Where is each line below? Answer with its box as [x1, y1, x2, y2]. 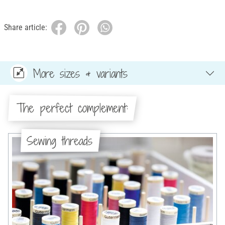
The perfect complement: [16, 99, 128, 117]
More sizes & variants [33, 65, 128, 81]
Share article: [4, 23, 47, 33]
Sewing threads [27, 132, 92, 149]
